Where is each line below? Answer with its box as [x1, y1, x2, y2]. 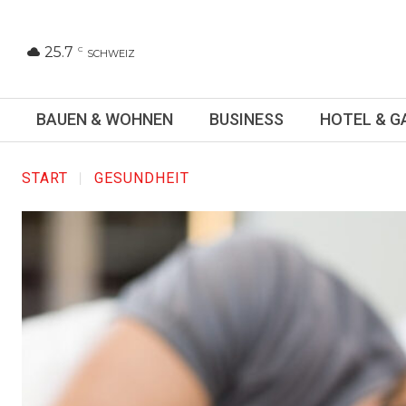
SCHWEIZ [87, 46, 135, 60]
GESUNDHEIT [94, 169, 189, 188]
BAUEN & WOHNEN [36, 110, 173, 130]
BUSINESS [209, 110, 284, 130]
